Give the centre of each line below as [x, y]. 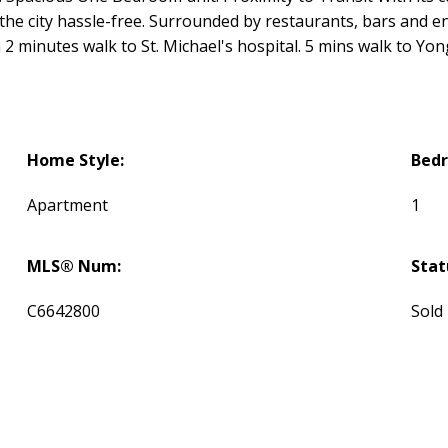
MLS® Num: [73, 266]
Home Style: [75, 160]
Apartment [67, 205]
